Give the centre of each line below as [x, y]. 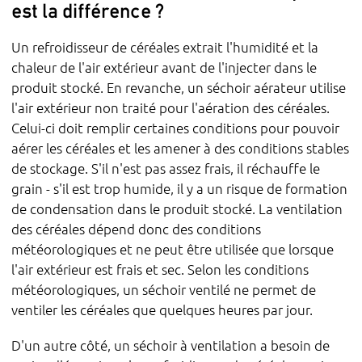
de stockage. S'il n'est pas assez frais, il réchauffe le [166, 168]
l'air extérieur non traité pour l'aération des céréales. [171, 108]
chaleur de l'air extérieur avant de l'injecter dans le [164, 67]
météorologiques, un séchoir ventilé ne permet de [164, 290]
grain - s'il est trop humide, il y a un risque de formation [180, 189]
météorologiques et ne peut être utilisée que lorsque [173, 249]
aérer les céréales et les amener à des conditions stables [181, 148]
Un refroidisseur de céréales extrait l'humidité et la [165, 47]
